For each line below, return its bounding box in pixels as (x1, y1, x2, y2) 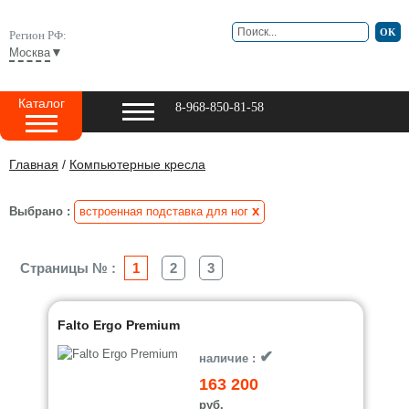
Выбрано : (9, 204, 74, 218)
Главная (9, 157, 58, 172)
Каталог (17, 96, 65, 110)
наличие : (199, 351, 260, 365)
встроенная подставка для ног (79, 204, 248, 218)
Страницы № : (20, 260, 120, 276)
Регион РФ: (9, 28, 67, 42)
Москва (9, 46, 50, 59)
